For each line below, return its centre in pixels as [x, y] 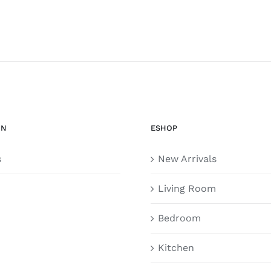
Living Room [187, 188]
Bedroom [179, 218]
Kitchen [176, 248]
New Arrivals [187, 159]
